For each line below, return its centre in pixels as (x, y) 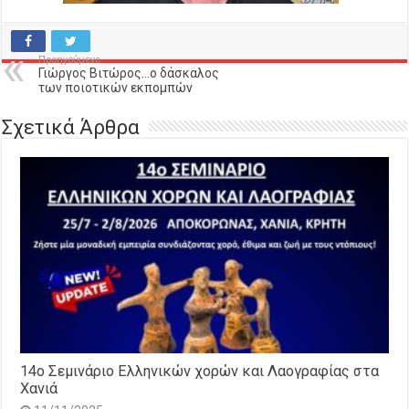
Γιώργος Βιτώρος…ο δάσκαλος (129, 73)
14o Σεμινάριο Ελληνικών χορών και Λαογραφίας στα (200, 371)
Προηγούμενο (70, 60)
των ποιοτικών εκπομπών (116, 88)
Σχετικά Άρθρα (71, 127)
